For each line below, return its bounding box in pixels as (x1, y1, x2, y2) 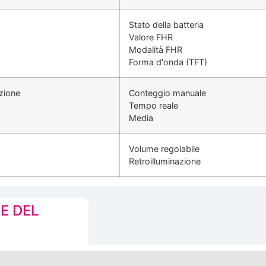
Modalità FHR (129, 44, 182, 55)
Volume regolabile (129, 143, 199, 154)
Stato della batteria (129, 19, 204, 30)
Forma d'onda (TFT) (129, 56, 207, 67)
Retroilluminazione (129, 156, 201, 166)
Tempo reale (129, 100, 178, 110)
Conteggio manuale (129, 87, 206, 98)
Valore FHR (129, 31, 173, 42)
